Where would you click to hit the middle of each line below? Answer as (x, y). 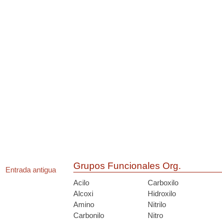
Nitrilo (157, 204)
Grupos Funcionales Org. (127, 166)
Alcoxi (83, 194)
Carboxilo (163, 183)
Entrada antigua (31, 170)
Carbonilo (89, 215)
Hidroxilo (162, 194)
